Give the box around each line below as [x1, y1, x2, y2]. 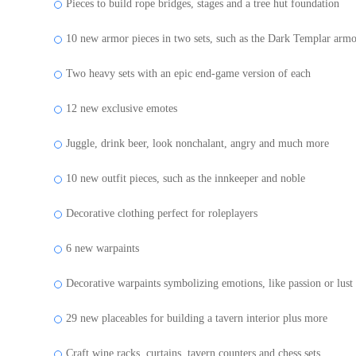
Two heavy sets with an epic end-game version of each [66, 67, 311, 79]
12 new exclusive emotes [66, 102, 177, 114]
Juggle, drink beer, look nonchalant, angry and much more [66, 137, 329, 149]
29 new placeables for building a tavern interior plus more [66, 311, 327, 324]
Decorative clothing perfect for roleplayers [66, 207, 257, 219]
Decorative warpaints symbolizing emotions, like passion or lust [66, 277, 353, 289]
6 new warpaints [66, 242, 139, 254]
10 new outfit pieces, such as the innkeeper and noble [66, 172, 305, 184]
